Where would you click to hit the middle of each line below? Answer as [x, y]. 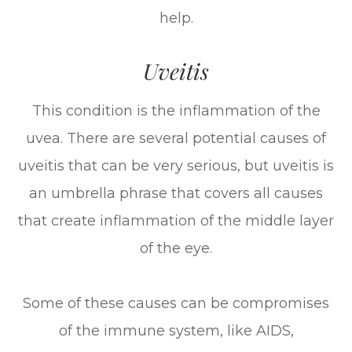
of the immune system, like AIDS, [176, 331]
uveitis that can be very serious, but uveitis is [176, 166]
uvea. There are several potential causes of [176, 139]
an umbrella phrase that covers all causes [176, 194]
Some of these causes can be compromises [176, 304]
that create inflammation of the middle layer [176, 221]
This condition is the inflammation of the [176, 111]
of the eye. [176, 249]
